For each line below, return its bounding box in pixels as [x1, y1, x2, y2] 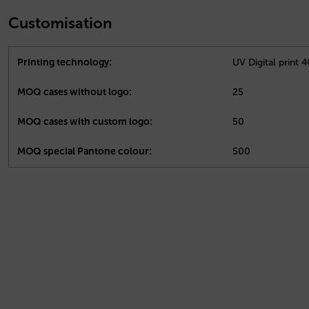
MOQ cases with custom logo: [17, 115, 152, 128]
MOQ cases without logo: [17, 86, 132, 98]
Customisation [8, 13, 112, 32]
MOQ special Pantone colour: [17, 145, 152, 157]
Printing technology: [17, 56, 112, 68]
